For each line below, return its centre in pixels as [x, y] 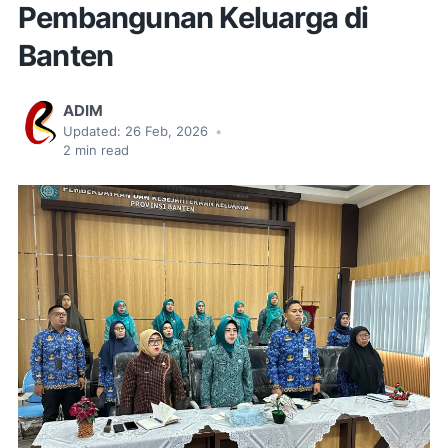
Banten [66, 56]
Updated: [92, 132]
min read [100, 151]
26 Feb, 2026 [168, 132]
